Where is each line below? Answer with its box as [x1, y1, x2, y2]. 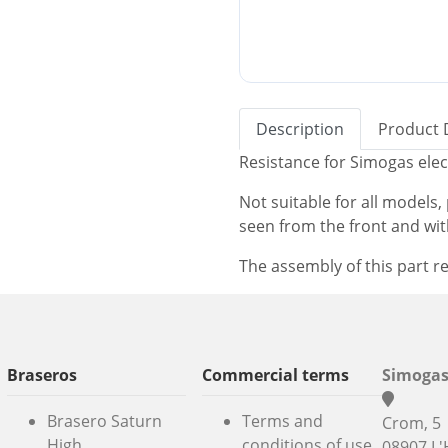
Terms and [242, 410, 324, 433]
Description [256, 117, 344, 140]
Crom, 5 [382, 412, 441, 435]
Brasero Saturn [46, 410, 162, 433]
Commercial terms [202, 364, 350, 387]
